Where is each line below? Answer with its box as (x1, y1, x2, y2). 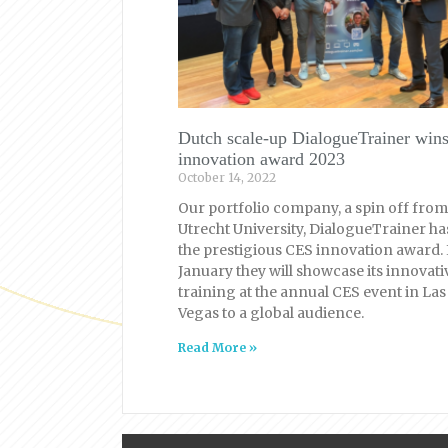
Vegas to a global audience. (178, 303, 364, 322)
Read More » (178, 339, 257, 355)
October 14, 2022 (178, 169, 276, 185)
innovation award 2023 (178, 148, 345, 169)
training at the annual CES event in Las (178, 282, 446, 301)
